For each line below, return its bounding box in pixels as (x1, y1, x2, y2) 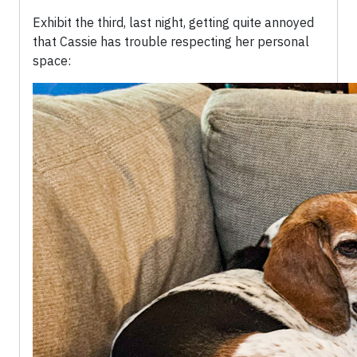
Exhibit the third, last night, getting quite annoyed (33, 14, 314, 31)
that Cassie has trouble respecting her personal (33, 33, 309, 50)
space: (33, 53, 71, 69)
